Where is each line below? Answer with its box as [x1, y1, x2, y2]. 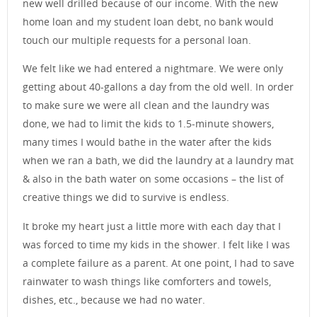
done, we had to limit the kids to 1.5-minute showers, [23, 117, 274, 131]
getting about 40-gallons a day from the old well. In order [23, 80, 294, 94]
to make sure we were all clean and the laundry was [23, 98, 270, 113]
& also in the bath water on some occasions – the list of [23, 172, 284, 186]
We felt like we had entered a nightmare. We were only [23, 62, 283, 76]
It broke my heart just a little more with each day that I [23, 219, 281, 233]
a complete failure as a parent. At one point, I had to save [23, 255, 294, 270]
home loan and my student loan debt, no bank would [23, 15, 274, 28]
